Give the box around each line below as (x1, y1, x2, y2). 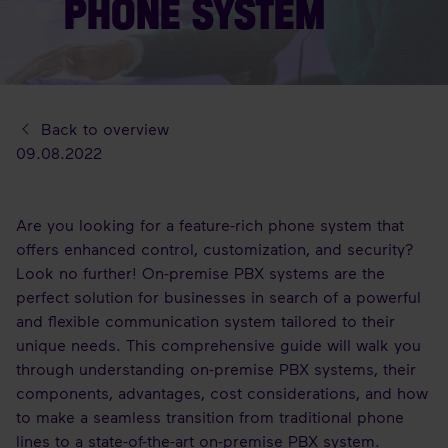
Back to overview (36, 119, 169, 138)
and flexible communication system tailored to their (16, 311, 395, 330)
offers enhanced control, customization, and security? (16, 239, 414, 258)
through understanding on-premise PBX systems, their (16, 359, 416, 378)
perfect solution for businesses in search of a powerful (16, 287, 421, 306)
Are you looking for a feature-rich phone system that (16, 215, 404, 234)
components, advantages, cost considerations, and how (16, 383, 428, 402)
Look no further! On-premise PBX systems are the (16, 263, 385, 282)
